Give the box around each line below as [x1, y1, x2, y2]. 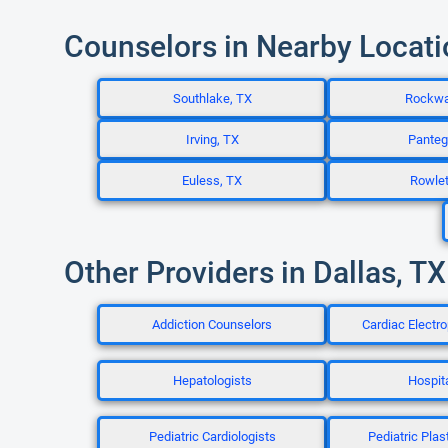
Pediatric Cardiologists [148, 429, 276, 444]
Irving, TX [185, 132, 239, 147]
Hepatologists [172, 373, 252, 388]
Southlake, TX [172, 91, 252, 106]
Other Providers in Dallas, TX [64, 255, 446, 290]
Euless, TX [182, 173, 242, 188]
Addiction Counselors [152, 317, 272, 332]
